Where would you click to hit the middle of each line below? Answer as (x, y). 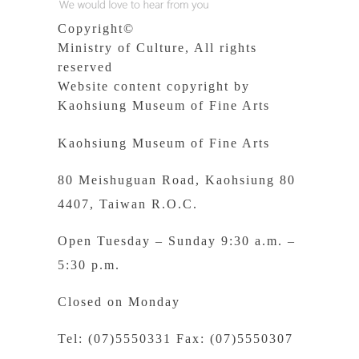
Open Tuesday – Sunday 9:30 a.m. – (176, 240)
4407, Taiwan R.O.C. (127, 204)
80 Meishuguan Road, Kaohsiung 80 (176, 179)
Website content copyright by (153, 86)
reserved (85, 67)
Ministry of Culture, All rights (157, 47)
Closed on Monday (119, 301)
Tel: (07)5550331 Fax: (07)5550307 (175, 338)
